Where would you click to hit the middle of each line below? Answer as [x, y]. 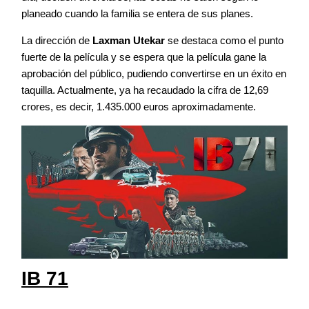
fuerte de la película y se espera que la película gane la [144, 57]
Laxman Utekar [129, 40]
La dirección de [57, 40]
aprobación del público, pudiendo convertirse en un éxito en [154, 73]
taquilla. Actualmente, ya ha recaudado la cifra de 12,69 [145, 90]
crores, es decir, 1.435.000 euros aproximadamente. [139, 106]
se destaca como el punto [224, 40]
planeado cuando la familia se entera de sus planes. [137, 13]
